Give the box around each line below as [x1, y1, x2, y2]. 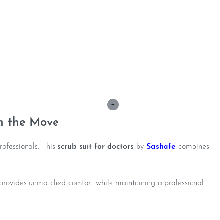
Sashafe [146, 143, 176, 151]
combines [178, 143, 209, 151]
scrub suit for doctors [57, 143, 134, 151]
